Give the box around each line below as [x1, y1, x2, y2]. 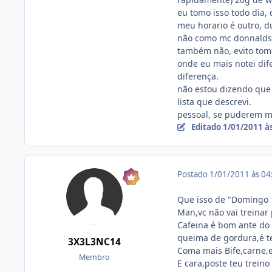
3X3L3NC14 [68, 235, 121, 248]
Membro [79, 252, 110, 263]
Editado [191, 121, 223, 132]
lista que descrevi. [177, 95, 251, 107]
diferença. [177, 70, 219, 82]
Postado [177, 168, 209, 180]
